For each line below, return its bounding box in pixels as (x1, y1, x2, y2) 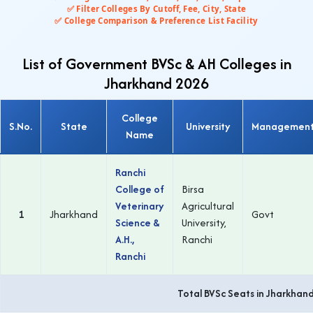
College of (115, 182, 164, 196)
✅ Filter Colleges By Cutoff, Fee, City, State (66, 3, 247, 14)
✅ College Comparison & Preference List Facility (54, 15, 259, 26)
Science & (115, 215, 159, 230)
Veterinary (115, 198, 164, 213)
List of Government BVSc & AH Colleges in (22, 53, 291, 75)
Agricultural (182, 198, 234, 213)
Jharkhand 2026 (104, 73, 209, 94)
